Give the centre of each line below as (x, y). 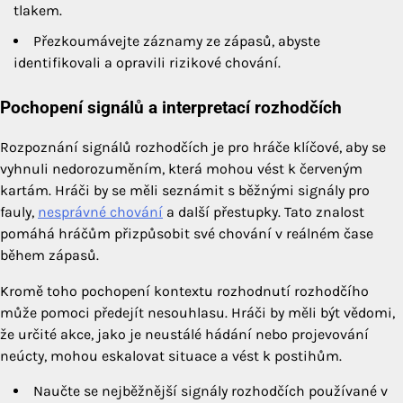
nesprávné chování (100, 212)
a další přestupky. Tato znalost (264, 212)
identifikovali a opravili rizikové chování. (147, 62)
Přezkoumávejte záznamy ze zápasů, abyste (177, 40)
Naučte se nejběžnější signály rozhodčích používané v (210, 391)
